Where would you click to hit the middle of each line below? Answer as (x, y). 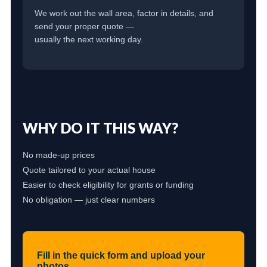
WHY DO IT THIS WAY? (100, 128)
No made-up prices (58, 155)
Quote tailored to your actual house (89, 170)
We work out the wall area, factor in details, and (124, 13)
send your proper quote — (84, 27)
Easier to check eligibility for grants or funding (108, 185)
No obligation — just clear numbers (89, 200)
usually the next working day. (89, 40)
